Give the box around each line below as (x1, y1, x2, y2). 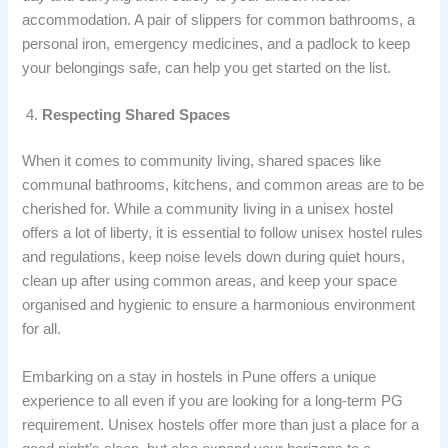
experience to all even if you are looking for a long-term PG (22, 393, 404, 410)
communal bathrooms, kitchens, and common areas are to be (22, 177, 425, 194)
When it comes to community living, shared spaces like (22, 153, 382, 170)
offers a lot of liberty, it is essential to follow (22, 225, 298, 242)
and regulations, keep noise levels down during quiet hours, (22, 249, 406, 266)
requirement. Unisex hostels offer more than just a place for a (22, 417, 420, 434)
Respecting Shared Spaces (42, 107, 235, 124)
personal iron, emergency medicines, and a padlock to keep (22, 35, 411, 52)
